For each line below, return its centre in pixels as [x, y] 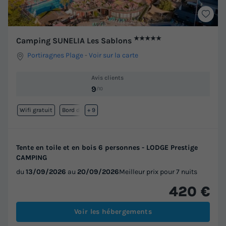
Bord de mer [79, 110]
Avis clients [107, 78]
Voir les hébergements [113, 211]
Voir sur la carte [114, 55]
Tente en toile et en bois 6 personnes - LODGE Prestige [107, 147]
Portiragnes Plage [55, 55]
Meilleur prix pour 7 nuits [158, 172]
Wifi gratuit [36, 110]
